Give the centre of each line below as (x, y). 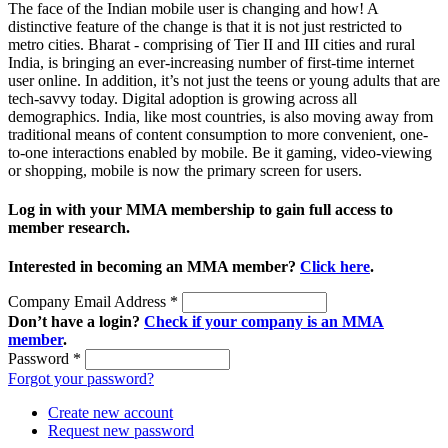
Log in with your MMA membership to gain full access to (200, 209)
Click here (335, 267)
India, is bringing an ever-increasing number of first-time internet (211, 62)
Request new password (121, 431)
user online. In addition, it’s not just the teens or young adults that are (224, 80)
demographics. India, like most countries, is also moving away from (220, 116)
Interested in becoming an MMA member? (154, 267)
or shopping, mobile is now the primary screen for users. (185, 170)
